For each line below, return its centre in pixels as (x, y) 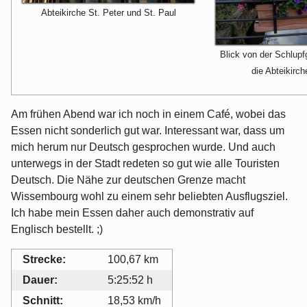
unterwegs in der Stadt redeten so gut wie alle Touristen (145, 164)
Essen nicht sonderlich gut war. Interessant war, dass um (148, 131)
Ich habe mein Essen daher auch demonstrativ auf (132, 213)
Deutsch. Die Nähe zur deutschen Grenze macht (128, 180)
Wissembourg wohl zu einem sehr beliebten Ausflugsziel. (149, 197)
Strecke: (44, 260)
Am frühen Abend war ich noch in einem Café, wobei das (148, 114)
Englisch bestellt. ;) (57, 230)
